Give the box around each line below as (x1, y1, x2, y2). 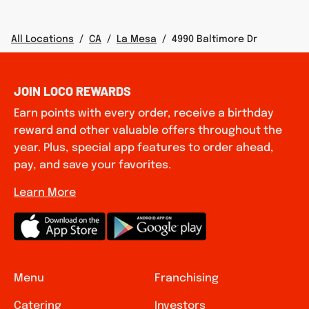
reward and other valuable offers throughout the (14, 125, 282, 137)
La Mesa (117, 34, 157, 44)
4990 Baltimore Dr (172, 34, 257, 44)
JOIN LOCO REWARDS (14, 83, 131, 99)
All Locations (11, 34, 74, 44)
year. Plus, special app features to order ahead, (14, 142, 274, 154)
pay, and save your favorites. (14, 159, 171, 171)
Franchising (154, 272, 219, 284)
